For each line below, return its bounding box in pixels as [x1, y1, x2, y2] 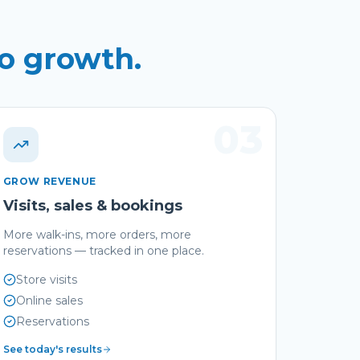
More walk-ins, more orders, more [2, 227, 191, 242]
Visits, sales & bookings [2, 197, 182, 215]
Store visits [15, 272, 77, 287]
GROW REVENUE [2, 175, 96, 187]
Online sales [15, 293, 83, 308]
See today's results [2, 343, 102, 355]
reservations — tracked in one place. [2, 243, 204, 258]
